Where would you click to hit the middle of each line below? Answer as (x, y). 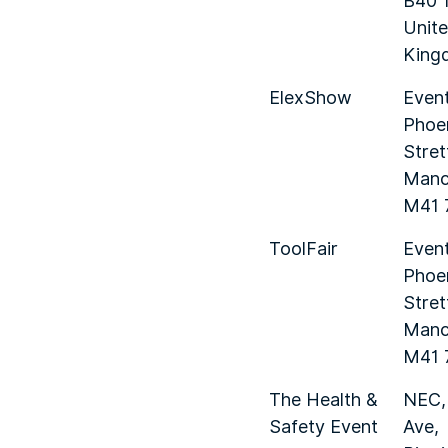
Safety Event (323, 426)
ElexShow (310, 97)
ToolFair (303, 248)
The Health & (323, 399)
